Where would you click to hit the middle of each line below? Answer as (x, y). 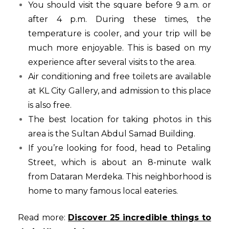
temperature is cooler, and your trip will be (120, 34)
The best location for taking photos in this (120, 120)
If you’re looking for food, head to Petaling (120, 148)
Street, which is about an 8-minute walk (120, 163)
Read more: (43, 218)
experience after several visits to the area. (112, 62)
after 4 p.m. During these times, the (120, 19)
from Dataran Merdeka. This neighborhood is (120, 177)
